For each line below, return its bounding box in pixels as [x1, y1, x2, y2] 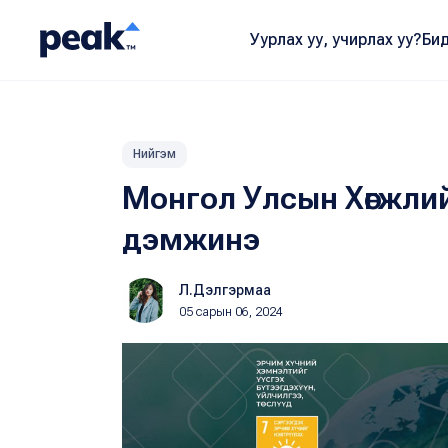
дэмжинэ [122, 220, 260, 258]
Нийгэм [133, 147, 176, 161]
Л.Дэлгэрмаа [179, 282, 271, 298]
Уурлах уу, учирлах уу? [249, 30, 422, 49]
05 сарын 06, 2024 [179, 305, 283, 319]
